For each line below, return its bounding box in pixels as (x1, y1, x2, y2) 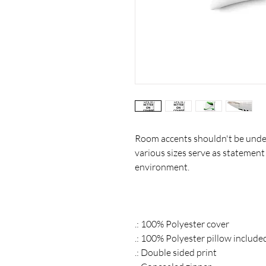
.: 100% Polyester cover (135, 217, 229, 230)
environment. (135, 160, 189, 173)
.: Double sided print (135, 246, 217, 258)
